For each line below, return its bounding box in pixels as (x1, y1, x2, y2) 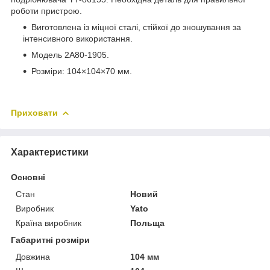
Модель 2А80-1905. (31, 49, 109, 60)
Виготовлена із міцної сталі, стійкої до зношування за (31, 22, 241, 32)
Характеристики (11, 146, 89, 157)
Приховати (11, 107, 58, 118)
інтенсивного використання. (23, 33, 133, 43)
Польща (130, 218, 165, 228)
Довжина (16, 251, 50, 262)
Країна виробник (16, 218, 81, 228)
